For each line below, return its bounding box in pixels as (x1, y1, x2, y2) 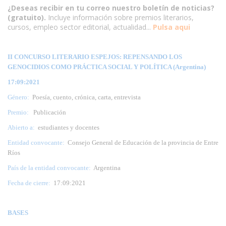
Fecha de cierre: (8, 179, 50, 187)
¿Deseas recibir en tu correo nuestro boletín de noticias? (8, 3, 214, 13)
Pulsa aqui (153, 22, 190, 32)
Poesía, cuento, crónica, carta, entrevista (29, 93, 141, 101)
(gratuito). (8, 12, 48, 22)
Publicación (30, 108, 66, 116)
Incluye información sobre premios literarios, (48, 12, 194, 22)
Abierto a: (8, 123, 35, 131)
